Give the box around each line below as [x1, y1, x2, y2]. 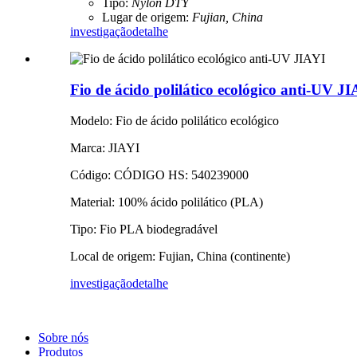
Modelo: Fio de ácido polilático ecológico [70, 113, 279, 127]
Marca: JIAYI [70, 140, 139, 155]
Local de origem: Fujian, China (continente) [70, 249, 290, 263]
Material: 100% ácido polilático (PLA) [70, 194, 263, 209]
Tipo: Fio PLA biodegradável [70, 222, 218, 236]
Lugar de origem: [102, 10, 189, 25]
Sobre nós [38, 330, 88, 344]
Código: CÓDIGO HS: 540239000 [70, 167, 249, 182]
